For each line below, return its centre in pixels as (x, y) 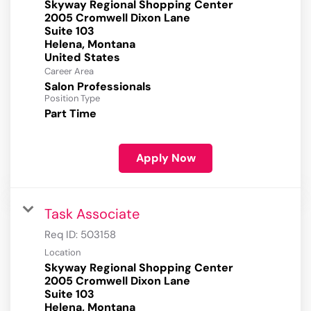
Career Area (69, 72)
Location (62, 253)
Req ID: (62, 235)
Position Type (72, 99)
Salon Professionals (98, 87)
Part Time (70, 114)
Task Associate (92, 214)
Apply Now (166, 158)
